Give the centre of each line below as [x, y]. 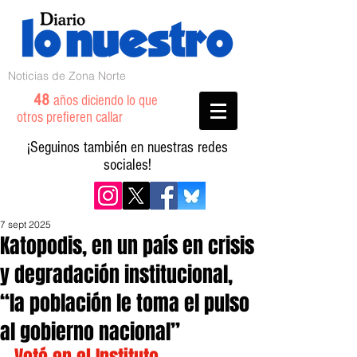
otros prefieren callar [79, 118]
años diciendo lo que [106, 101]
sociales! [127, 165]
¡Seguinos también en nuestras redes [127, 147]
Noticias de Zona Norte [67, 76]
